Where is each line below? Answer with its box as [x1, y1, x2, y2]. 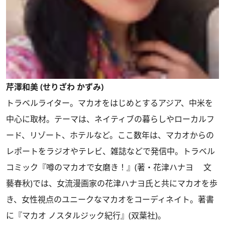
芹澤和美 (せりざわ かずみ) [6, 81, 103, 92]
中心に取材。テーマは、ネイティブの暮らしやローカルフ [6, 113, 214, 125]
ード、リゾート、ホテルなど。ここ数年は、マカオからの [6, 129, 214, 141]
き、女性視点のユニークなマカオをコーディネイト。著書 [6, 193, 214, 205]
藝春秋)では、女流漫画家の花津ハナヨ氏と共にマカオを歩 [6, 177, 217, 189]
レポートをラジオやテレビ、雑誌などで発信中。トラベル [6, 145, 215, 157]
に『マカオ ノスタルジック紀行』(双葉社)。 [6, 209, 166, 221]
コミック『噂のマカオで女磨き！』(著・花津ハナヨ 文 [6, 161, 211, 173]
